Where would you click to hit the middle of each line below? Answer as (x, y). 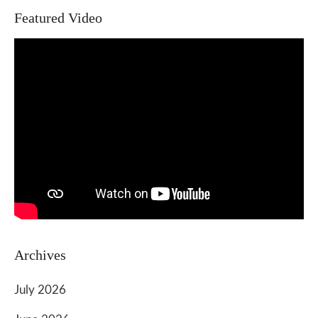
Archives (40, 254)
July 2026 (40, 290)
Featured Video (58, 18)
